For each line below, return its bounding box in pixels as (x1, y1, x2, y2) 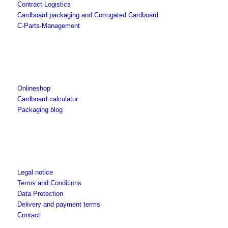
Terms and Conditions (17, 179, 81, 187)
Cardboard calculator (17, 95, 78, 103)
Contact (17, 211, 40, 219)
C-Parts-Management (17, 22, 80, 30)
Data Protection (17, 190, 63, 198)
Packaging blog (17, 106, 63, 114)
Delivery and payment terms (17, 201, 100, 209)
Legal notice (17, 168, 53, 177)
